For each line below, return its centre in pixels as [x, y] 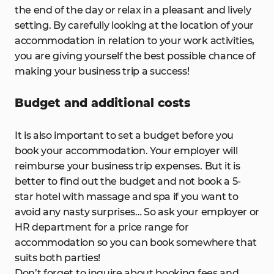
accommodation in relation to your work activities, [135, 41]
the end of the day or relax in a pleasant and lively [133, 10]
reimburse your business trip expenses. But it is [128, 166]
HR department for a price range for [102, 227]
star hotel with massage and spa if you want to [127, 197]
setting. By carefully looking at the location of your [135, 25]
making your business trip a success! [102, 71]
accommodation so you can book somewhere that [136, 243]
